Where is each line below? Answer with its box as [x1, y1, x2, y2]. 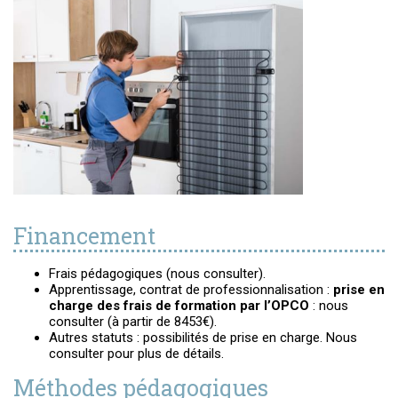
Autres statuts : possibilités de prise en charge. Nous [49, 330, 357, 346]
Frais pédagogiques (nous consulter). [49, 266, 266, 282]
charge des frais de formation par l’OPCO [49, 298, 309, 314]
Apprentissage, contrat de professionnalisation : [49, 282, 333, 298]
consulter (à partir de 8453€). [49, 314, 217, 330]
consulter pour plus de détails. [49, 346, 224, 362]
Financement [13, 221, 155, 251]
